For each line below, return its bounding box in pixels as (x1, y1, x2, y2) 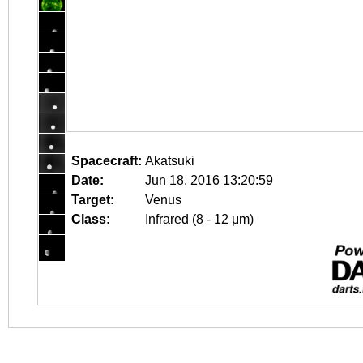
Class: (71, 212, 110, 226)
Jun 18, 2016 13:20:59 (145, 173, 273, 187)
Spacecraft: (71, 154, 142, 168)
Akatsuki (145, 154, 194, 168)
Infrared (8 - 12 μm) (145, 212, 254, 226)
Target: (71, 193, 114, 207)
